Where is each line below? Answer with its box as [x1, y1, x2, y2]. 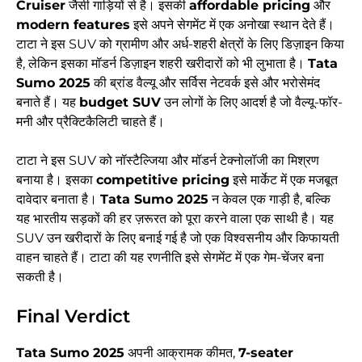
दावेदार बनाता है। [16, 192, 100, 208]
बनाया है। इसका [16, 172, 96, 188]
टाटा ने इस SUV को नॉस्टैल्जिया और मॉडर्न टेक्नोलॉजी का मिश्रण [16, 153, 319, 169]
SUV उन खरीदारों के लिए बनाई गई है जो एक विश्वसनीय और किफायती [16, 230, 339, 246]
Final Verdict [16, 305, 130, 328]
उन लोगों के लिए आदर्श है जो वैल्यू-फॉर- [161, 95, 343, 111]
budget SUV [79, 95, 161, 111]
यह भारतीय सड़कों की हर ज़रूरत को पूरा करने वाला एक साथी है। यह [16, 211, 334, 227]
